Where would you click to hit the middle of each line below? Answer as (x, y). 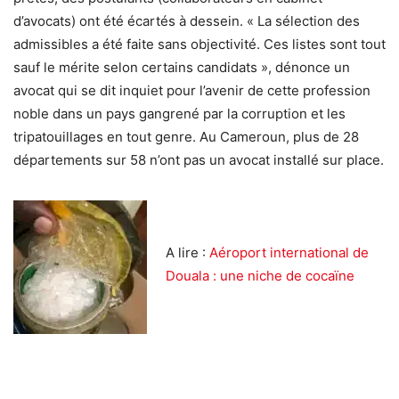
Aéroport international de (289, 253)
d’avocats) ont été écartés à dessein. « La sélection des (187, 21)
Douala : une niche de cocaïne (264, 276)
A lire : (187, 253)
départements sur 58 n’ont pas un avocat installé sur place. (199, 160)
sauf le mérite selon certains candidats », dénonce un (182, 68)
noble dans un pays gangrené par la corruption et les (179, 114)
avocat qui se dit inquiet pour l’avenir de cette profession (192, 91)
